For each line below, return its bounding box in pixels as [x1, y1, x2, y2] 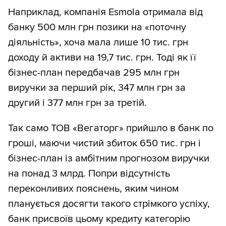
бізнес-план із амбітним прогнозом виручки [8, 152, 209, 165]
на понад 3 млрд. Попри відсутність [8, 167, 170, 180]
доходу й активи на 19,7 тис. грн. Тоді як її [8, 51, 196, 64]
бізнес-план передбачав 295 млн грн [8, 67, 180, 79]
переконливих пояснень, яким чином [8, 183, 179, 195]
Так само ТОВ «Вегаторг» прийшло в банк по [8, 122, 213, 135]
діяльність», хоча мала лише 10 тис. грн [8, 36, 188, 49]
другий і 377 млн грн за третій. [8, 97, 147, 109]
